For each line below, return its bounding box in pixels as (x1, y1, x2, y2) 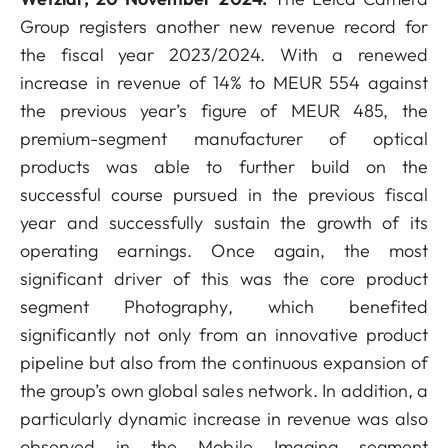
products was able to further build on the (20, 155, 428, 178)
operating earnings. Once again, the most (20, 239, 428, 262)
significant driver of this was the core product (20, 267, 428, 290)
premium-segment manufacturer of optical (20, 127, 428, 150)
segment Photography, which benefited (20, 295, 428, 318)
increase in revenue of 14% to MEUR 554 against (20, 71, 428, 94)
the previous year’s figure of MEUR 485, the (20, 99, 428, 122)
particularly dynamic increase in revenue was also (20, 407, 428, 430)
